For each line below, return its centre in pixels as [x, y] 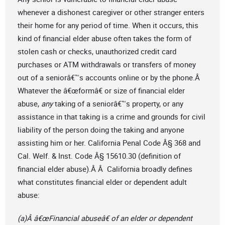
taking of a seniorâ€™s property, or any [119, 104]
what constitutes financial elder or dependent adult [102, 182]
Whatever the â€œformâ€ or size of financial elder [101, 91]
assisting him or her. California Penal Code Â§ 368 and [109, 143]
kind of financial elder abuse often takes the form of [104, 38]
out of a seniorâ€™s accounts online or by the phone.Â [110, 78]
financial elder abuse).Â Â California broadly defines [105, 169]
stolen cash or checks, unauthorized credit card [97, 51]
